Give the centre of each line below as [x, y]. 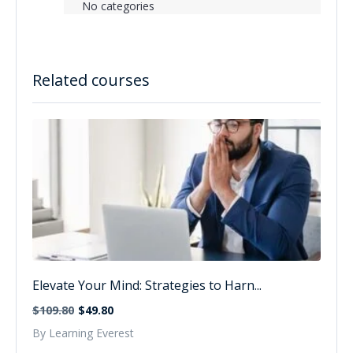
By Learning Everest [83, 333]
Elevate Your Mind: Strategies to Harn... [147, 285]
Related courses [91, 80]
